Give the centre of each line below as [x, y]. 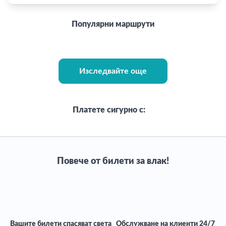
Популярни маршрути [113, 24]
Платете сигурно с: [109, 110]
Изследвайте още [113, 71]
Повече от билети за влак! [113, 161]
